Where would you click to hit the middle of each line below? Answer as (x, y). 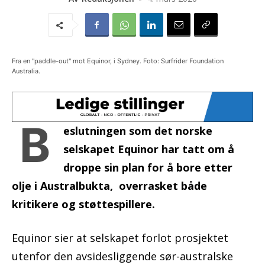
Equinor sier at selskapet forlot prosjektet (120, 238)
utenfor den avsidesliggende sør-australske (122, 256)
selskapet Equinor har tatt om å (149, 149)
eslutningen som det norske (138, 131)
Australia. (26, 71)
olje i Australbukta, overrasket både (109, 186)
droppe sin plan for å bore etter (148, 168)
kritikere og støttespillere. (83, 204)
